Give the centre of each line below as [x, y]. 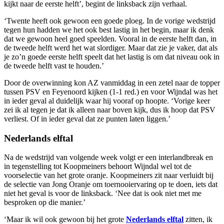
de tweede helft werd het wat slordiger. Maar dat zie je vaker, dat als [111, 47]
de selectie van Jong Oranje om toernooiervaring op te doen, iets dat [111, 184]
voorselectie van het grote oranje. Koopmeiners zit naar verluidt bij [109, 175]
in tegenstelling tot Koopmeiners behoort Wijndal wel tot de [98, 166]
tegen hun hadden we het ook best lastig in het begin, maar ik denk [109, 29]
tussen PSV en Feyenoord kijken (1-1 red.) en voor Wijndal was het [111, 91]
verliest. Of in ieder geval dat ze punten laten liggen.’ [87, 118]
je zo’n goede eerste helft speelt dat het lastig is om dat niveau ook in [112, 56]
